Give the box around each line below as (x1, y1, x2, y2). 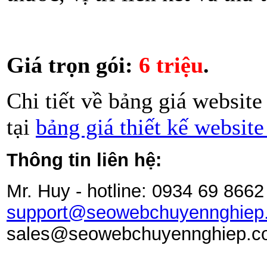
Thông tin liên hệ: (7, 149, 162, 170)
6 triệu (139, 52, 203, 77)
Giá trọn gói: (7, 52, 139, 77)
